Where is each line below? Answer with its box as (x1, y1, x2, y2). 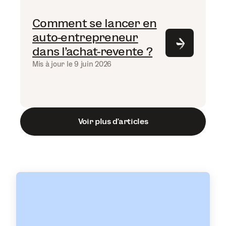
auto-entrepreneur (32, 30, 138, 44)
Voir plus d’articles (78, 117, 148, 126)
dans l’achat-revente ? (32, 44, 153, 58)
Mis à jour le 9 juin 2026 (32, 60, 111, 68)
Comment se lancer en (32, 16, 157, 30)
